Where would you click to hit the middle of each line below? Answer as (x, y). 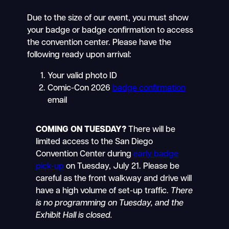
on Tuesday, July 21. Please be (122, 167)
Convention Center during (85, 155)
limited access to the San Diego (95, 142)
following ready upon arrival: (79, 55)
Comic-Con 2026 (80, 88)
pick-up (50, 167)
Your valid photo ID (82, 76)
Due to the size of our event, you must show (108, 19)
